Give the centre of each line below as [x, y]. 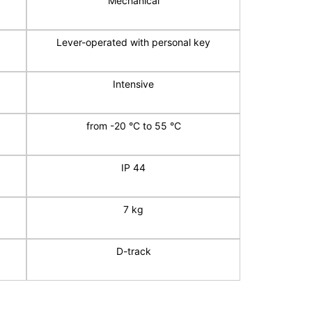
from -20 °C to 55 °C [133, 125]
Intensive [134, 84]
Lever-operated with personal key [134, 42]
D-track [133, 251]
